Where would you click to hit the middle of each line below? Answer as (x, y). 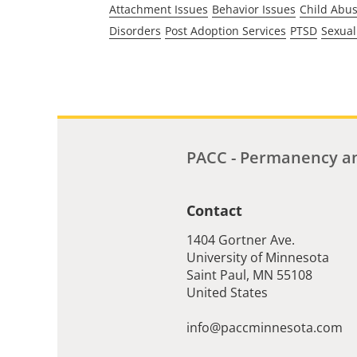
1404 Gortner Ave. (241, 240)
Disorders (135, 30)
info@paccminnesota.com (265, 327)
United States (227, 293)
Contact (214, 210)
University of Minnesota (258, 258)
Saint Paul (216, 275)
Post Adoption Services (225, 30)
